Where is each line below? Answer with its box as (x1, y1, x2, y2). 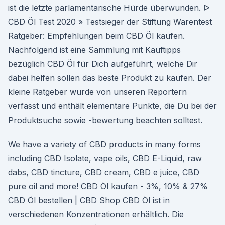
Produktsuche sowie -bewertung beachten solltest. (8, 115, 202, 125)
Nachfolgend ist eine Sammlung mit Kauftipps (8, 45, 181, 55)
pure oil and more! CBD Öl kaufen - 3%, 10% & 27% (8, 181, 208, 191)
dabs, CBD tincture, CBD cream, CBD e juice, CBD (8, 167, 199, 177)
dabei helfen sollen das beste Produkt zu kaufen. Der (8, 73, 211, 83)
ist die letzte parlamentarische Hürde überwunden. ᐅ (8, 3, 209, 13)
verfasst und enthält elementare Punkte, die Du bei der (8, 101, 217, 111)
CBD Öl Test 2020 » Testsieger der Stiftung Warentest (8, 17, 212, 27)
